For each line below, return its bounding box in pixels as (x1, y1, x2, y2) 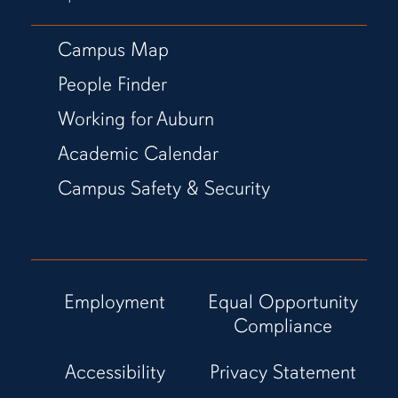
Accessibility (64, 359, 165, 384)
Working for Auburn (57, 106, 214, 131)
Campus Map (57, 36, 169, 61)
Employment (64, 289, 166, 314)
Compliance (233, 313, 332, 338)
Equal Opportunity (207, 289, 358, 314)
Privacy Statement (209, 359, 356, 384)
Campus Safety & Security (57, 175, 270, 200)
